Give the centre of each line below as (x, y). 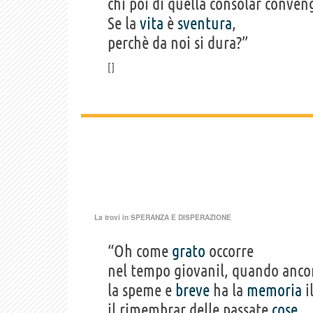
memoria (274, 290)
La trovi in (112, 217)
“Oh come (140, 251)
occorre (230, 251)
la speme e (141, 290)
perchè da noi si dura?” (178, 43)
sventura (205, 23)
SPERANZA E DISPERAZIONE (181, 217)
